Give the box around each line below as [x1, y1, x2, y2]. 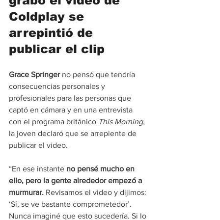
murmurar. [9, 188, 46, 196]
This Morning [98, 117, 143, 126]
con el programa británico [9, 117, 98, 126]
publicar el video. [9, 140, 68, 149]
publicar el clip [9, 42, 105, 55]
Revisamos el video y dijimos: [46, 188, 148, 196]
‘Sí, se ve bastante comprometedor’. [9, 199, 134, 208]
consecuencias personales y [9, 82, 107, 90]
